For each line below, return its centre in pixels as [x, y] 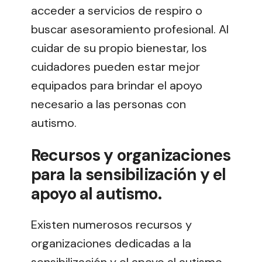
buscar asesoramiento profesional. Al [130, 29]
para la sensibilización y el [129, 175]
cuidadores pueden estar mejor [116, 66]
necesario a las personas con [108, 104]
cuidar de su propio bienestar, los [119, 48]
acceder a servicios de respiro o [117, 10]
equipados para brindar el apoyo [117, 85]
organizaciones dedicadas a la [111, 244]
